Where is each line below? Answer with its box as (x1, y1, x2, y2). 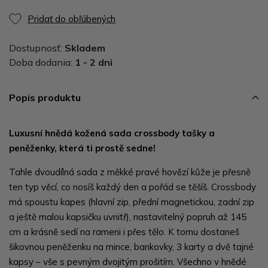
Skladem (65, 41, 105, 54)
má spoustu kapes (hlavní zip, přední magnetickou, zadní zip (9, 196, 254, 208)
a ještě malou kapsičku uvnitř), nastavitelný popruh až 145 (9, 211, 246, 223)
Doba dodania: (9, 56, 75, 68)
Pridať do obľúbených (28, 13, 115, 25)
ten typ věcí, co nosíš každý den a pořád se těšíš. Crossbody (9, 181, 256, 193)
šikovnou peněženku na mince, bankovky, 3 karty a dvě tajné (9, 240, 254, 252)
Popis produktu (9, 91, 81, 103)
